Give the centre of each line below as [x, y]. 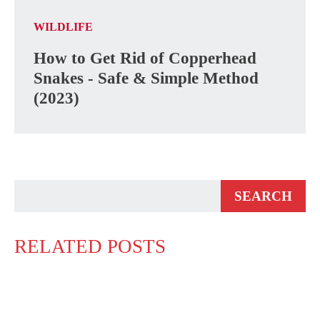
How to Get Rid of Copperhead [145, 58]
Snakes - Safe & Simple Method [146, 78]
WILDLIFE [63, 27]
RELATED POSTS [90, 247]
